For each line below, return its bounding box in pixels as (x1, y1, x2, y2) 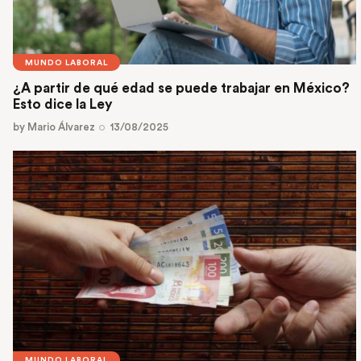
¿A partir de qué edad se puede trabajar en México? (13, 81, 350, 95)
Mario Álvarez (27, 121, 95, 132)
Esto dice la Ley (13, 97, 113, 111)
